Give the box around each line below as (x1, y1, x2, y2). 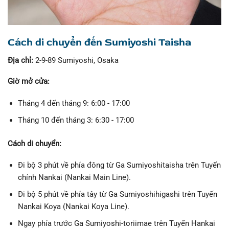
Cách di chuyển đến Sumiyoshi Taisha (8, 35, 191, 49)
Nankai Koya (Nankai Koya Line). (17, 202, 129, 212)
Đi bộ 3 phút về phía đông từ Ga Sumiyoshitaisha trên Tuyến (17, 161, 221, 170)
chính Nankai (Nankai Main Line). (17, 173, 131, 182)
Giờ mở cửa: (8, 77, 50, 86)
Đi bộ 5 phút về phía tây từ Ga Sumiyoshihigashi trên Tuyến (17, 190, 217, 199)
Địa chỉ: (8, 55, 33, 65)
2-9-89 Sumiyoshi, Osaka (33, 55, 119, 65)
